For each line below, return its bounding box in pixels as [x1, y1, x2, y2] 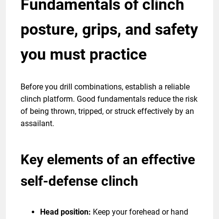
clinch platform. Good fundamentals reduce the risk [21, 94, 197, 104]
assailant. [21, 118, 54, 128]
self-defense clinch [21, 173, 138, 189]
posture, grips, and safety [21, 20, 198, 39]
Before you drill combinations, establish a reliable [21, 82, 190, 91]
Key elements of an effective [21, 151, 195, 168]
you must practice [21, 44, 147, 64]
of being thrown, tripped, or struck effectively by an [21, 106, 194, 116]
